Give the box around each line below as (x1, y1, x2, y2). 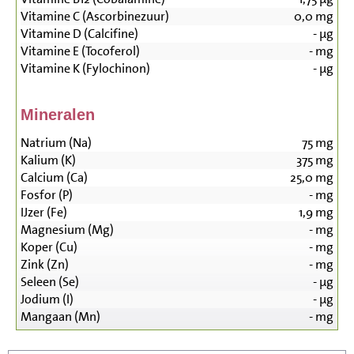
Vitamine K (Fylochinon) (21, 60, 150, 77)
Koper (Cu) (21, 239, 77, 256)
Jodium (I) (21, 291, 73, 308)
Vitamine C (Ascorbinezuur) (21, 8, 169, 25)
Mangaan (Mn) (21, 308, 100, 326)
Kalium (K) (21, 152, 76, 169)
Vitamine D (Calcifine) (21, 25, 138, 43)
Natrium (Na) (21, 134, 92, 152)
